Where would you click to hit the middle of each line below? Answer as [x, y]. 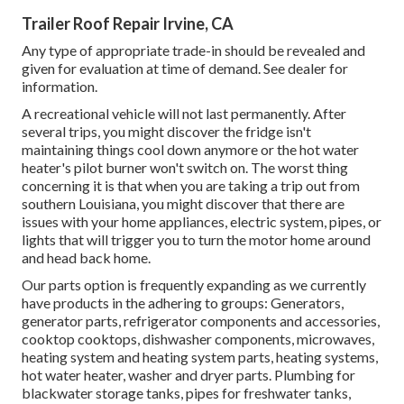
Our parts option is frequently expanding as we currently [194, 285]
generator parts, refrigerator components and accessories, [201, 321]
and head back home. [86, 258]
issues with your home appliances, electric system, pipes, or [202, 222]
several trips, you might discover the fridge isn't [166, 132]
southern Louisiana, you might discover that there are [183, 204]
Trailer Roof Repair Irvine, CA [128, 24]
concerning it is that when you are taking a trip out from [191, 186]
